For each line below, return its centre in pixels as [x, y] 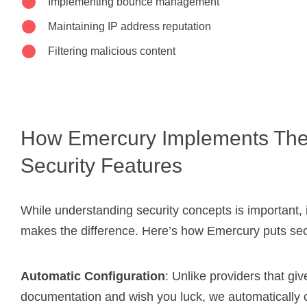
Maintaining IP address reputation [130, 26]
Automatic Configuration [93, 276]
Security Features [101, 165]
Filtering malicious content [112, 51]
